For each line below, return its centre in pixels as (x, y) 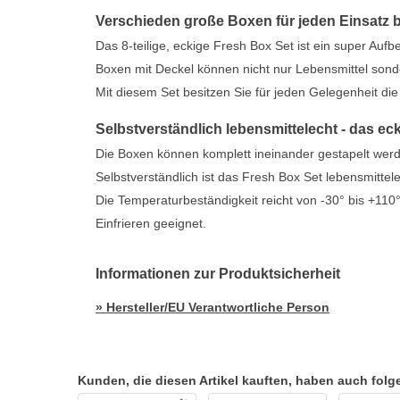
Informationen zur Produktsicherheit (218, 274)
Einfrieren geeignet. (151, 223)
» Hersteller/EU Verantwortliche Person (212, 307)
